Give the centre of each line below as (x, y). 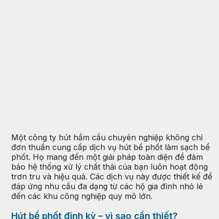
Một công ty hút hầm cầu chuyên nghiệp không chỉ (107, 137)
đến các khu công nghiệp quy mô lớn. (82, 196)
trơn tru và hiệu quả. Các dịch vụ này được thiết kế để (112, 176)
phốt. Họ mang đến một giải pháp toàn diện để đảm (107, 157)
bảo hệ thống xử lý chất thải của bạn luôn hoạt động (109, 166)
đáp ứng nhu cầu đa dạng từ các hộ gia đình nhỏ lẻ (107, 186)
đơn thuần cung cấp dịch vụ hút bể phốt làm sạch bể (110, 147)
